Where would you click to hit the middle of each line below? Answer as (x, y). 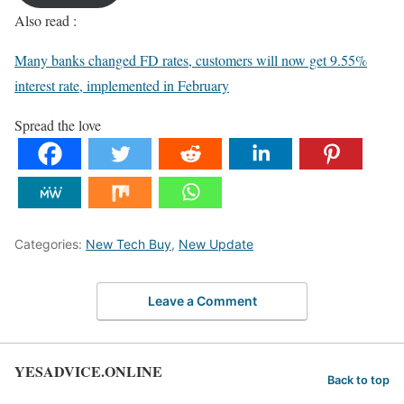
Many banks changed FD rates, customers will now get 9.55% (191, 60)
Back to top (358, 381)
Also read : (46, 21)
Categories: (50, 244)
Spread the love (58, 125)
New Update (216, 244)
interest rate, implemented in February (122, 86)
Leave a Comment (202, 300)
